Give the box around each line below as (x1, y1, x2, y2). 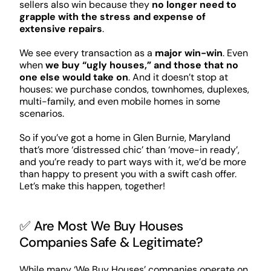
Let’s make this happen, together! (19, 179, 165, 192)
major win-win (154, 46, 223, 59)
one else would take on (19, 70, 128, 83)
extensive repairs (19, 22, 102, 35)
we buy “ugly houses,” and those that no (45, 58, 238, 71)
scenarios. (19, 106, 64, 120)
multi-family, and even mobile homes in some (19, 94, 220, 108)
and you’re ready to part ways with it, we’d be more (19, 155, 246, 168)
